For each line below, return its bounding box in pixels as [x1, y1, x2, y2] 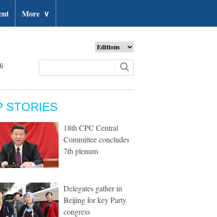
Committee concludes [63, 134, 129, 144]
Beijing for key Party [63, 195, 126, 205]
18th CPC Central [63, 123, 118, 133]
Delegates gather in [63, 183, 122, 193]
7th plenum [63, 146, 98, 156]
